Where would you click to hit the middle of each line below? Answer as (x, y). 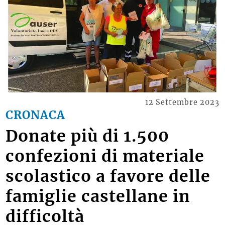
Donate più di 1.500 (88, 136)
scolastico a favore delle (108, 176)
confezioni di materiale (105, 156)
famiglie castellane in (98, 196)
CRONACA (36, 115)
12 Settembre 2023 (182, 102)
